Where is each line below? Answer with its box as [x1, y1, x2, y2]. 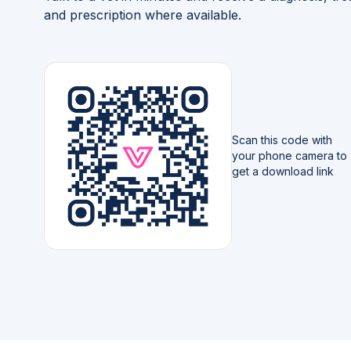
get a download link [232, 164, 334, 178]
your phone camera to [232, 148, 347, 162]
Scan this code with [232, 132, 332, 147]
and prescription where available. [44, 6, 241, 23]
